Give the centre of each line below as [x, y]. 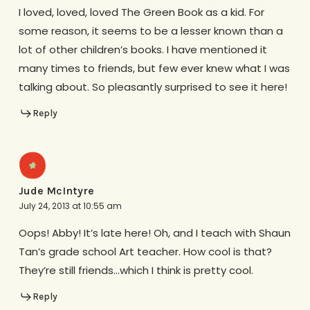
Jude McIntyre [56, 191]
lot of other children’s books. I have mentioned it [143, 49]
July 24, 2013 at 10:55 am [70, 206]
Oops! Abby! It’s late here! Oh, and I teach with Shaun [154, 233]
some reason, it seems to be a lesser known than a [151, 30]
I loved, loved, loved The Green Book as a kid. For [141, 12]
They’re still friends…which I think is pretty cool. [136, 271]
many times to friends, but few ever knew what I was [154, 68]
